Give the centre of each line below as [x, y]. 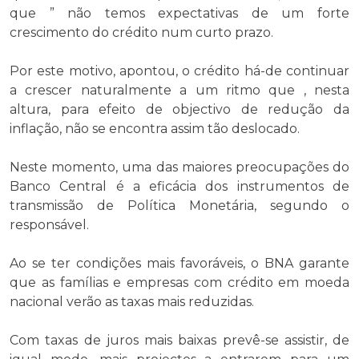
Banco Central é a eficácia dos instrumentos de [179, 186]
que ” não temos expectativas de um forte [179, 13]
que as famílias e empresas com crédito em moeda [179, 282]
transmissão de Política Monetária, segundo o [179, 205]
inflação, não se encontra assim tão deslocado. [155, 128]
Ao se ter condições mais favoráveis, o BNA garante [179, 263]
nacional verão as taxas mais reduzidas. [132, 301]
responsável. [49, 224]
